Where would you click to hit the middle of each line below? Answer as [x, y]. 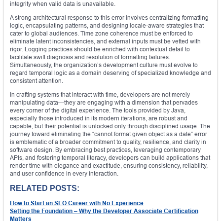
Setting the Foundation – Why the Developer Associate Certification [104, 211]
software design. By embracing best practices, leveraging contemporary [105, 150]
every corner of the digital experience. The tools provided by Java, [98, 110]
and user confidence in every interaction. [64, 174]
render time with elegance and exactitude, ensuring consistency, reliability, [109, 166]
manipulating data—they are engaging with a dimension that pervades [104, 103]
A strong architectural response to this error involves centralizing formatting [109, 18]
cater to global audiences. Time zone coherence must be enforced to [101, 34]
